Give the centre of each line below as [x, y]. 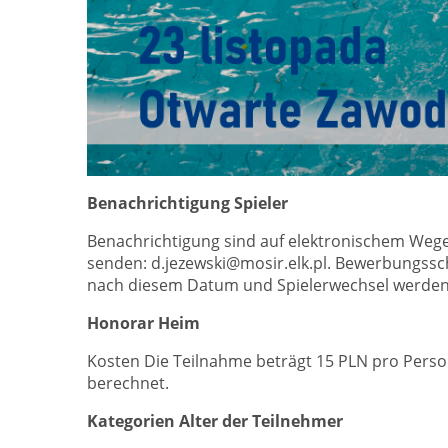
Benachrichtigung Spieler [187, 202]
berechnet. [128, 382]
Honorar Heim [143, 322]
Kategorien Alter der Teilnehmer [215, 420]
